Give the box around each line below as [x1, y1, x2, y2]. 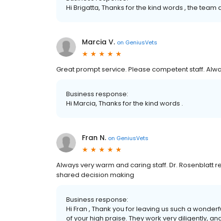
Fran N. [82, 133, 106, 143]
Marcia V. [82, 37, 115, 47]
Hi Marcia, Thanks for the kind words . [66, 99, 183, 108]
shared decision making [56, 170, 134, 180]
